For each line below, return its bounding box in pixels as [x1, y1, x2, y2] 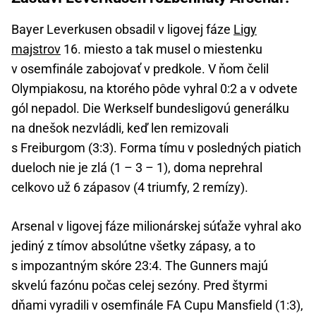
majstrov [11, 41, 61, 56]
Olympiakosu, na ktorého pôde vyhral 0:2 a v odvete [11, 80, 298, 96]
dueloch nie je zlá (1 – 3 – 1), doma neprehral [11, 159, 262, 175]
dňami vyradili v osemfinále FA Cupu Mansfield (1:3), [11, 297, 303, 312]
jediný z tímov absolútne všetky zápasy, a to [11, 238, 255, 253]
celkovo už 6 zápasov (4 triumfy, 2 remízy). [11, 179, 248, 195]
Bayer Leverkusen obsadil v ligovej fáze [11, 21, 233, 37]
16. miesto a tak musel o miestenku [61, 41, 262, 56]
